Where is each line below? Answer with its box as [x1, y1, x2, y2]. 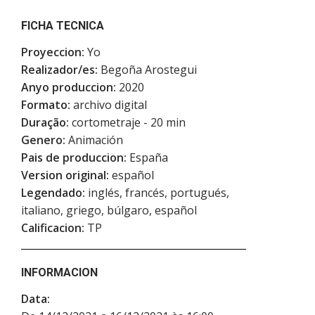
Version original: [21, 167, 109, 184]
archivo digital [70, 97, 147, 113]
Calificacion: [21, 220, 84, 236]
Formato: [21, 97, 70, 113]
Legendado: [21, 185, 85, 201]
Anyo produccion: [21, 79, 116, 96]
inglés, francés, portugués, [85, 185, 229, 201]
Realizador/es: [21, 62, 98, 78]
